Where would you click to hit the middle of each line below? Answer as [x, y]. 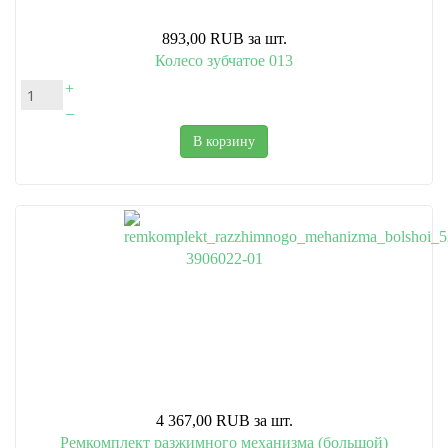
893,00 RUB [202, 39]
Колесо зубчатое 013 [224, 61]
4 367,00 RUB [202, 421]
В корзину [224, 142]
